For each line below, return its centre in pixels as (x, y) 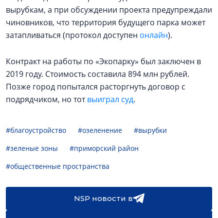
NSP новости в (103, 198)
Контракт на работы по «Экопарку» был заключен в (103, 61)
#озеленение (100, 130)
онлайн (154, 35)
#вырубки (150, 130)
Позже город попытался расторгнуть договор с (96, 87)
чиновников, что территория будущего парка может (106, 22)
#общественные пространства (58, 166)
